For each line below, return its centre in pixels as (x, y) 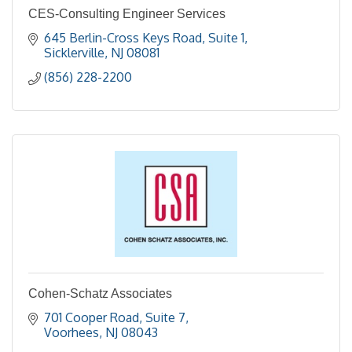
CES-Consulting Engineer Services (127, 14)
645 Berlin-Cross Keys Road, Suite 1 (144, 38)
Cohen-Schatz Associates (100, 293)
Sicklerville (74, 53)
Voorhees (71, 332)
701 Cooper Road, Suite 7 (115, 317)
